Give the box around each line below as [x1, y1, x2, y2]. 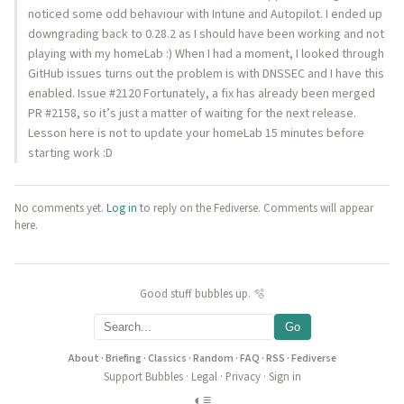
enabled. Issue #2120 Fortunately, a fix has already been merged [28, 85, 375, 103]
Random [192, 351, 234, 366]
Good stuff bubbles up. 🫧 [139, 286, 265, 302]
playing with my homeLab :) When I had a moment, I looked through [28, 45, 384, 63]
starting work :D [28, 144, 113, 162]
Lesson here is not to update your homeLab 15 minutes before [28, 124, 364, 142]
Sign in [268, 369, 301, 386]
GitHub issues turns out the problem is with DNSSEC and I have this [28, 65, 384, 83]
